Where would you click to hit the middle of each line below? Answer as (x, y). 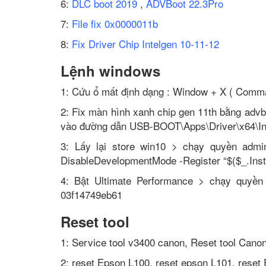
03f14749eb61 (91, 194)
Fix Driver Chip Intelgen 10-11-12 (145, 44)
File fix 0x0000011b (115, 23)
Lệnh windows (110, 71)
